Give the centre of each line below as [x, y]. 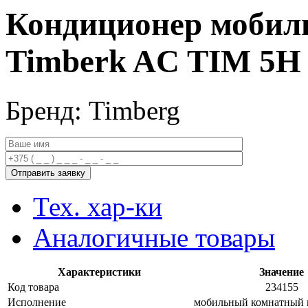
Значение [282, 272]
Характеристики [99, 272]
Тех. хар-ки [98, 206]
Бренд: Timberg [93, 110]
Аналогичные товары [154, 237]
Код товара [33, 287]
